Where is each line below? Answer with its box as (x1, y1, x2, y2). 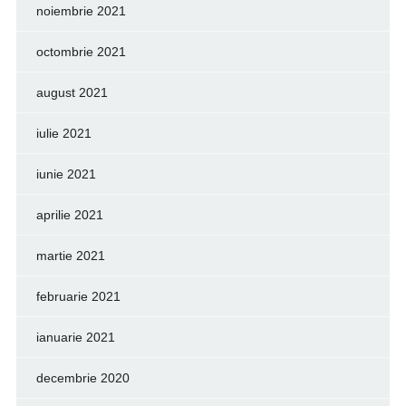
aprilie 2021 (35, 207, 103, 222)
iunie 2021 (35, 166, 96, 181)
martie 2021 (35, 247, 105, 263)
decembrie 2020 (35, 370, 130, 385)
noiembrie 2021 (35, 3, 126, 18)
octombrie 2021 (35, 43, 126, 59)
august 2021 (35, 84, 108, 100)
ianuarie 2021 (35, 329, 115, 344)
